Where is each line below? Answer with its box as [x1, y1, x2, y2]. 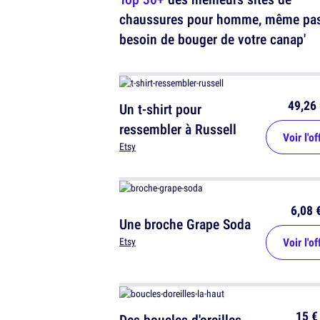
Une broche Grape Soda [119, 214, 251, 234]
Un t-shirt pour [119, 99, 201, 119]
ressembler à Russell [119, 119, 236, 139]
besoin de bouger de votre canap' [119, 29, 306, 49]
